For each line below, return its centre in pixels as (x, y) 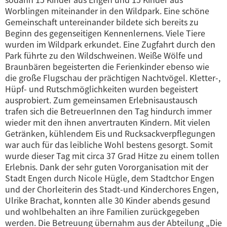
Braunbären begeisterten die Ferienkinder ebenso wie (107, 66)
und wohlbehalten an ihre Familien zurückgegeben (102, 211)
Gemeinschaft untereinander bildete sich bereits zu (102, 22)
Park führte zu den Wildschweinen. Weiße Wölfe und (104, 55)
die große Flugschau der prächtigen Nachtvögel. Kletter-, (113, 77)
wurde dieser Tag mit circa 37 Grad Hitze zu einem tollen (112, 155)
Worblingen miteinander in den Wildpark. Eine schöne (107, 10)
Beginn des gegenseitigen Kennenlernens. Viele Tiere (105, 33)
